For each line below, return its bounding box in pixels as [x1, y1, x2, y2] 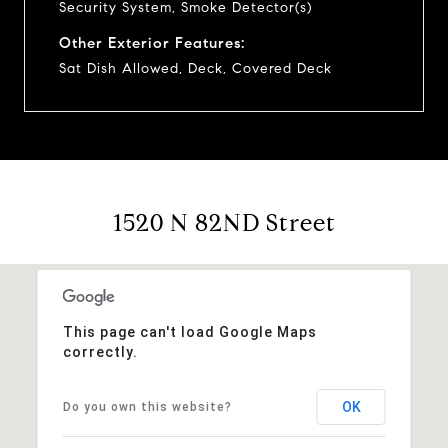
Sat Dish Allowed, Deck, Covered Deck [59, 59, 332, 77]
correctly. [62, 343, 138, 360]
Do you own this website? [62, 399, 232, 414]
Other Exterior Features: [59, 33, 245, 52]
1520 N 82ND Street [112, 207, 336, 238]
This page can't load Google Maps [62, 323, 317, 340]
